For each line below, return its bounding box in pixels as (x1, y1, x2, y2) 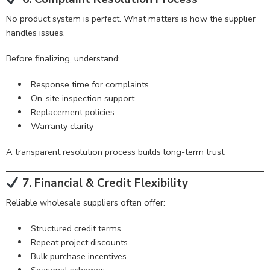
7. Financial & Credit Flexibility (19, 175, 188, 192)
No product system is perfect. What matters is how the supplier (6, 12, 256, 25)
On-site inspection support (30, 92, 134, 104)
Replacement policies (30, 105, 115, 118)
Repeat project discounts (30, 236, 128, 248)
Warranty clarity (30, 119, 93, 132)
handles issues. (6, 26, 65, 39)
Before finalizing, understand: (6, 52, 120, 64)
